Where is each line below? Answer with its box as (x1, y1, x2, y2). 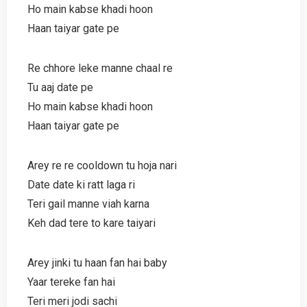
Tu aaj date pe (27, 80, 93, 94)
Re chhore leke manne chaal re (27, 61, 173, 75)
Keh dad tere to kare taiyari (27, 216, 156, 230)
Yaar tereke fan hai (27, 275, 115, 288)
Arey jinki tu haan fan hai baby (27, 256, 167, 269)
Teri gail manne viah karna (27, 197, 149, 210)
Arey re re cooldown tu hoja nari (27, 158, 177, 172)
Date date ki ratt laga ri (27, 177, 135, 191)
